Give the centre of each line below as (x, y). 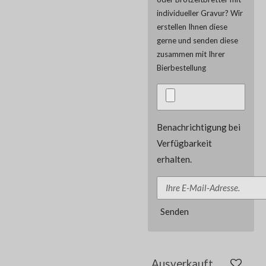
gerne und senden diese (197, 40)
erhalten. (174, 159)
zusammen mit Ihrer (191, 54)
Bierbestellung (181, 67)
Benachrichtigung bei (199, 127)
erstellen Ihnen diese (192, 26)
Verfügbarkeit (184, 143)
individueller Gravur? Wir (200, 13)
